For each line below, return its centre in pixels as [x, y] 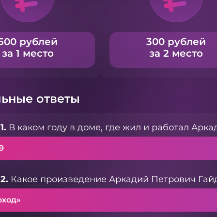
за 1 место [28, 53]
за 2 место [176, 53]
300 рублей [176, 42]
